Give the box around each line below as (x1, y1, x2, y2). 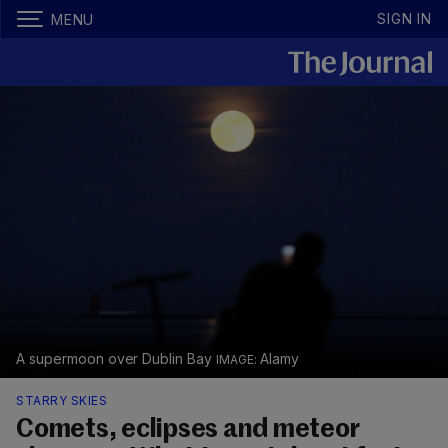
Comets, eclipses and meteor (16, 417, 360, 444)
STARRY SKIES (16, 393, 107, 409)
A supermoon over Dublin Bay (16, 350, 217, 368)
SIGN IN (377, 10, 432, 27)
